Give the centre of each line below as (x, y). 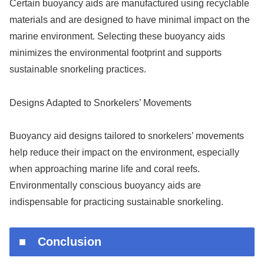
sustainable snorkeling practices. (78, 69)
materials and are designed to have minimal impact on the (130, 19)
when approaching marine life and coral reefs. (105, 169)
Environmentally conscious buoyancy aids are (105, 186)
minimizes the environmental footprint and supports (115, 52)
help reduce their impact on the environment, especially (124, 153)
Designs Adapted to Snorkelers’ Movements (100, 103)
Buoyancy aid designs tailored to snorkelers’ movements (127, 136)
